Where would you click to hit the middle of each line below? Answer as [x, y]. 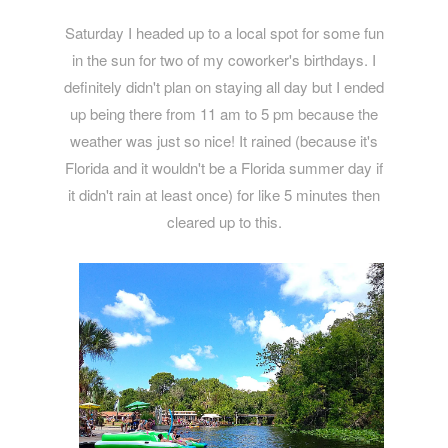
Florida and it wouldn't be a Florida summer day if [224, 167]
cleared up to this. [224, 221]
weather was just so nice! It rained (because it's [224, 140]
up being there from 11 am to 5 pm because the [224, 113]
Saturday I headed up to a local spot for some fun [224, 32]
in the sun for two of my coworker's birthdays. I [224, 59]
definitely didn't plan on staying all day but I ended [224, 86]
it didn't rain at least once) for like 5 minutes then [224, 194]
